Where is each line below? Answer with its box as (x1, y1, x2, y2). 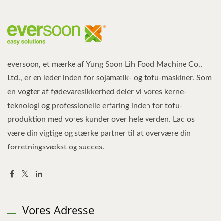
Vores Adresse (22, 202, 94, 217)
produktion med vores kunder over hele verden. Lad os (7, 115, 195, 123)
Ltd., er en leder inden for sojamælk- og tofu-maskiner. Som (7, 74, 212, 82)
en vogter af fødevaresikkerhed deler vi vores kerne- (7, 87, 186, 96)
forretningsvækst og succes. (7, 143, 104, 151)
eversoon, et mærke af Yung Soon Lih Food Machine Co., (7, 60, 202, 68)
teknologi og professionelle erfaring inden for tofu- (7, 101, 183, 110)
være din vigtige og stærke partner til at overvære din (7, 129, 191, 137)
